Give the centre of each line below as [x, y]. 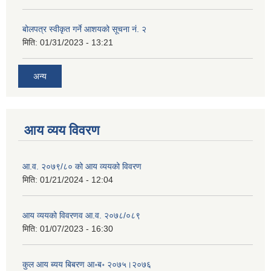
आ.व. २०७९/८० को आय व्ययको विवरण [82, 167]
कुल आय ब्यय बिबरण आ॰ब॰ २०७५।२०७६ [87, 265]
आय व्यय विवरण [62, 131]
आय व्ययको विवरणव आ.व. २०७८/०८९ [81, 216]
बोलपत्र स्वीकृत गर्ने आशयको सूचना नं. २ [84, 29]
